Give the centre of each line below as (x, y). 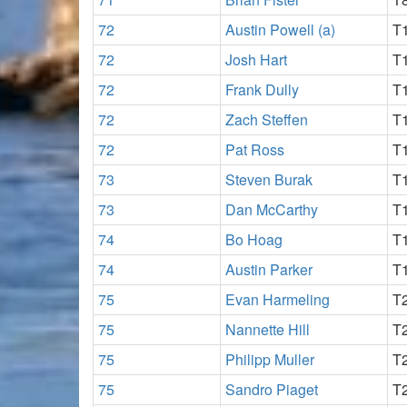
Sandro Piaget (272, 389)
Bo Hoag (254, 239)
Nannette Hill (268, 329)
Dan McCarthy (272, 209)
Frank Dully (262, 89)
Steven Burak (269, 179)
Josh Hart (256, 59)
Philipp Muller (270, 359)
